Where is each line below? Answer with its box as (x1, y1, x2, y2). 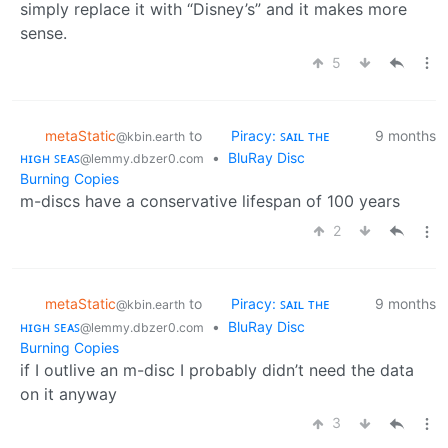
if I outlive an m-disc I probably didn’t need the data (20, 359, 414, 380)
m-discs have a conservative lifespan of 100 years (20, 191, 400, 212)
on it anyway (20, 383, 117, 404)
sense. (20, 23, 67, 44)
